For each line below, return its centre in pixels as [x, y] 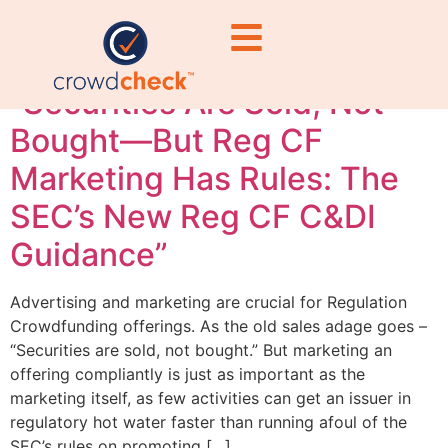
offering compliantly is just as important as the [187, 373]
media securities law [216, 43]
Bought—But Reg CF [166, 140]
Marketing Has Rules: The [204, 178]
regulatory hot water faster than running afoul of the [208, 421]
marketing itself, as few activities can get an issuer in [210, 397]
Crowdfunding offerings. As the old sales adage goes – [218, 325]
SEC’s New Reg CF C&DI [193, 216]
